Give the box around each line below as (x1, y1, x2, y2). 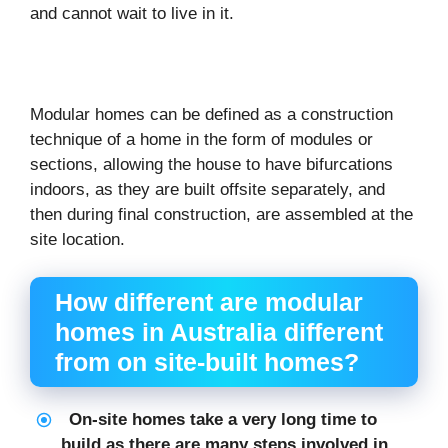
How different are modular (55, 288, 363, 317)
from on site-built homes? (55, 348, 359, 377)
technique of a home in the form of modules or (30, 129, 373, 149)
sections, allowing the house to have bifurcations (30, 154, 393, 174)
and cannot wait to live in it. (30, 3, 234, 23)
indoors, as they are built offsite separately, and (30, 179, 385, 199)
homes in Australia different (55, 318, 383, 347)
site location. (30, 229, 125, 249)
